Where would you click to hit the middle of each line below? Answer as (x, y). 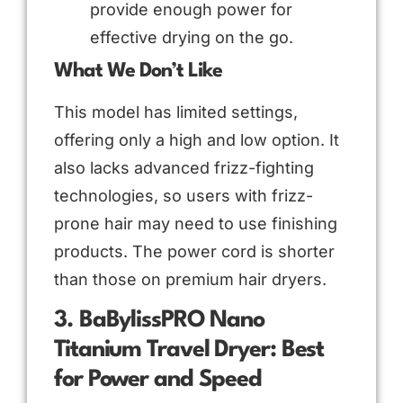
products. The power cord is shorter (194, 251)
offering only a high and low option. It (197, 139)
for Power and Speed (158, 379)
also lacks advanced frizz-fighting (184, 167)
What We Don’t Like (138, 71)
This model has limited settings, (176, 112)
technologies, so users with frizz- (184, 195)
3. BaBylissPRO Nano (160, 320)
